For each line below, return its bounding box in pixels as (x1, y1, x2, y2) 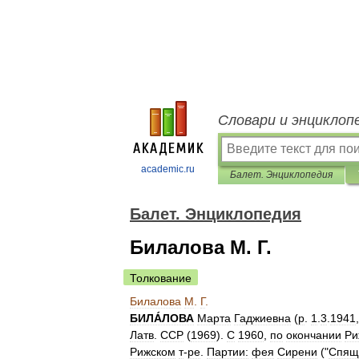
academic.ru (141, 163, 195, 175)
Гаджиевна (234, 312, 291, 325)
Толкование (130, 272, 192, 284)
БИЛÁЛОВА (130, 312, 194, 325)
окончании (286, 329, 341, 341)
